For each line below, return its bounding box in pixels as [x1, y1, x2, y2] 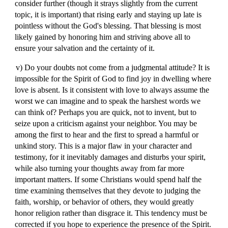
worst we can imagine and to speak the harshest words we [15, 97, 201, 105]
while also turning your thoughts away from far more [15, 164, 185, 173]
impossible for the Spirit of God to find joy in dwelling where [15, 74, 212, 83]
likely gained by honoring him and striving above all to [15, 33, 191, 41]
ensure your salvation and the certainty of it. [15, 44, 155, 52]
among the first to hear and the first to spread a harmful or [15, 130, 199, 139]
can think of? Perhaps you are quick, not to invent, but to [15, 108, 197, 117]
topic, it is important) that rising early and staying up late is [15, 10, 202, 19]
